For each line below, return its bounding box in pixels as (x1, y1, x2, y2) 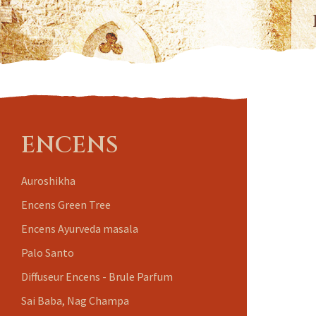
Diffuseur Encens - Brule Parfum (21, 269, 173, 284)
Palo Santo (21, 245, 74, 260)
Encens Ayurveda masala (21, 221, 138, 236)
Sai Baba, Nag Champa (21, 293, 129, 308)
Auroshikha (21, 173, 75, 188)
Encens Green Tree (21, 197, 111, 212)
